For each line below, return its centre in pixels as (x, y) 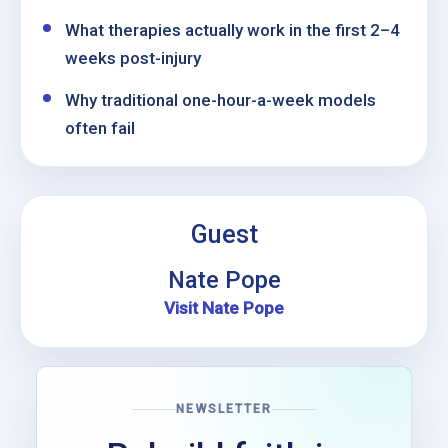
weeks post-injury (133, 58)
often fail (100, 128)
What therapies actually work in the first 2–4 (232, 30)
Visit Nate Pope (224, 308)
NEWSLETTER (224, 409)
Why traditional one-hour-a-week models (220, 100)
